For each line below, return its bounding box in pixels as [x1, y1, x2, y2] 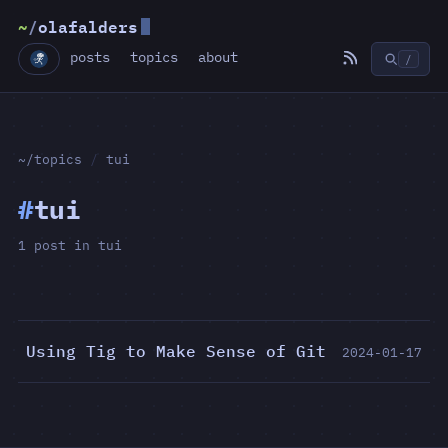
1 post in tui [18, 237, 122, 254]
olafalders [38, 13, 138, 40]
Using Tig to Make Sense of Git [26, 341, 326, 361]
